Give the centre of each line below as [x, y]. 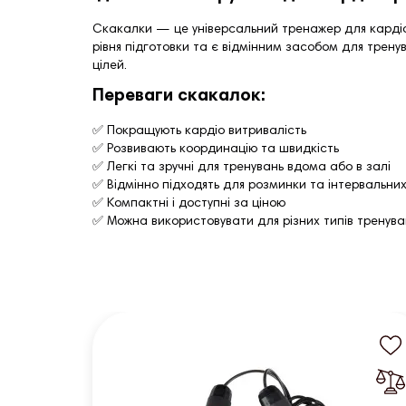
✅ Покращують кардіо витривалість [199, 131]
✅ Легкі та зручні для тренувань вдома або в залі [242, 168]
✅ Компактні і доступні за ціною [189, 204]
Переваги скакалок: [179, 97]
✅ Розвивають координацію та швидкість [216, 150]
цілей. [110, 66]
